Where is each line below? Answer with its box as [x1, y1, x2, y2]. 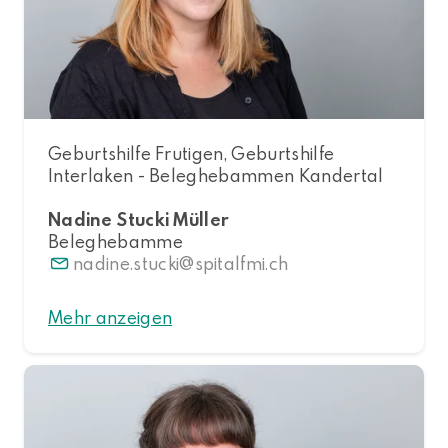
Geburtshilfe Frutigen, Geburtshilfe [48, 141, 335, 165]
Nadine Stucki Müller [48, 207, 230, 231]
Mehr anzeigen [48, 305, 173, 329]
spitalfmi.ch [194, 251, 289, 275]
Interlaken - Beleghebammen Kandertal [48, 163, 384, 187]
